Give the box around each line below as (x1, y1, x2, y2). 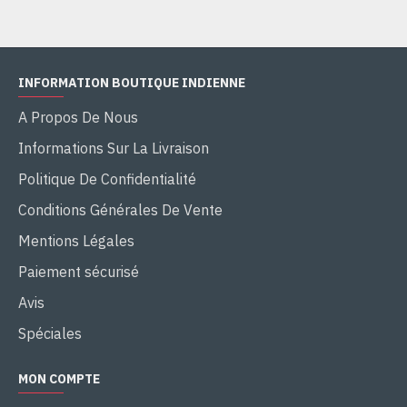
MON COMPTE (18, 371, 100, 388)
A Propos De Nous (18, 108, 138, 127)
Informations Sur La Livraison (18, 139, 209, 158)
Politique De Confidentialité (18, 170, 196, 189)
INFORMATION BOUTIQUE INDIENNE (18, 74, 245, 92)
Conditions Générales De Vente (18, 201, 223, 220)
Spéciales (18, 324, 82, 343)
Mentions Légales (18, 232, 134, 251)
